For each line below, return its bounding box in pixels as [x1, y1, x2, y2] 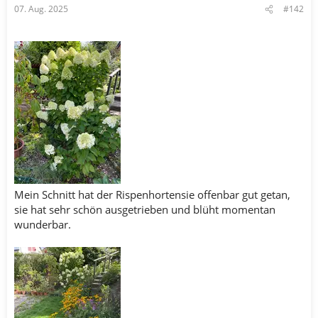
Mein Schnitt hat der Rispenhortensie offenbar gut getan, [14, 187, 290, 202]
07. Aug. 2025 [14, 3, 68, 15]
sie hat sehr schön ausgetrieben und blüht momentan [14, 202, 275, 216]
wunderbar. [14, 217, 71, 231]
